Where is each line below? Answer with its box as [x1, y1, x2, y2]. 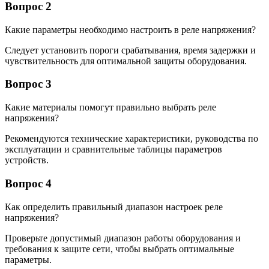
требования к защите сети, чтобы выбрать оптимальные [5, 243, 234, 254]
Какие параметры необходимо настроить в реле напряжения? [5, 24, 256, 35]
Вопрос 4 [5, 177, 52, 190]
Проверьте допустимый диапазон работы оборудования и [5, 232, 241, 243]
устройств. [5, 155, 49, 166]
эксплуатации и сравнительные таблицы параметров [5, 144, 222, 155]
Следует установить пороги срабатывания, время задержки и [5, 44, 256, 55]
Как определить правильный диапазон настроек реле [5, 201, 223, 212]
